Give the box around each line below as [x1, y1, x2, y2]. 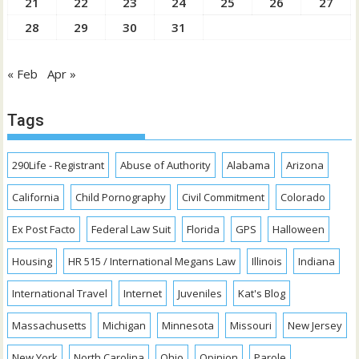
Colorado [280, 190, 326, 205]
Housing [12, 254, 53, 269]
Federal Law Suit [91, 222, 171, 237]
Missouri [230, 318, 272, 333]
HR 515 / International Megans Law [68, 254, 236, 269]
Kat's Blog [238, 286, 286, 301]
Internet [123, 286, 163, 301]
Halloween [272, 222, 325, 237]
